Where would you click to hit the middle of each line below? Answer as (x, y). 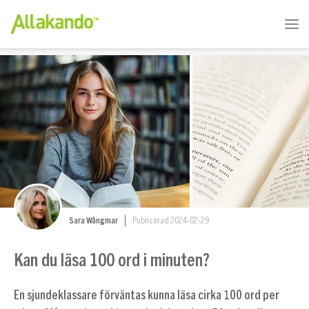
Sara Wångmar (93, 221)
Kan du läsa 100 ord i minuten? (111, 259)
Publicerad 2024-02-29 (170, 221)
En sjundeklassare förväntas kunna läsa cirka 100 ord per (146, 296)
